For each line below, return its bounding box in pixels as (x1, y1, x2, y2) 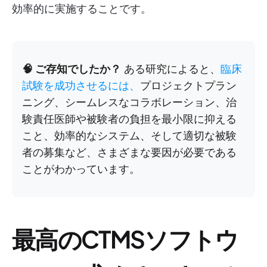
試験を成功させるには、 (22, 79, 140, 92)
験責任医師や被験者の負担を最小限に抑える (22, 113, 237, 125)
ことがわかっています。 (22, 163, 140, 175)
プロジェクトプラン (140, 79, 237, 92)
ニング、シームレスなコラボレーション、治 (22, 96, 237, 108)
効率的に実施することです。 (12, 2, 151, 15)
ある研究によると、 (121, 63, 221, 75)
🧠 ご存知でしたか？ (22, 63, 121, 75)
